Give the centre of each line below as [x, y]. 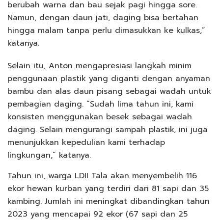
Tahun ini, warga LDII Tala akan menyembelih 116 [102, 176]
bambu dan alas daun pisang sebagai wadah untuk [109, 92]
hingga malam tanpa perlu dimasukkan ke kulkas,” [106, 31]
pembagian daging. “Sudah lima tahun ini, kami [100, 104]
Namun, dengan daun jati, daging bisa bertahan [103, 18]
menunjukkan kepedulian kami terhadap [86, 143]
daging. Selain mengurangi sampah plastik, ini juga [108, 130]
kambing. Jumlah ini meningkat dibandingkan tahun [109, 202]
